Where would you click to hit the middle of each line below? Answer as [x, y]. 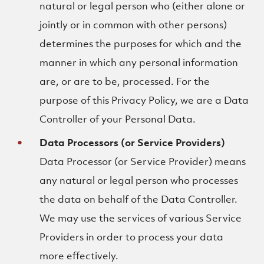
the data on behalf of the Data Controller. [139, 199]
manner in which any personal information [139, 62]
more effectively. [79, 256]
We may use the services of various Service [141, 218]
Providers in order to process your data [132, 237]
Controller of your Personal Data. [118, 119]
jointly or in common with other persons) [133, 25]
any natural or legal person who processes [139, 180]
